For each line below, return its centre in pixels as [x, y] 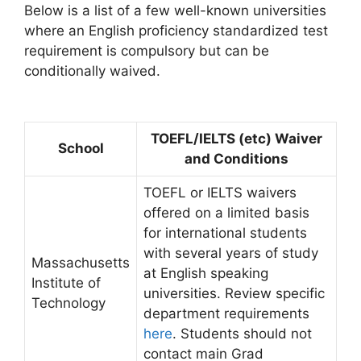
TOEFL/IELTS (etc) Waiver [237, 139]
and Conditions [237, 159]
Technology [68, 303]
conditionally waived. [92, 71]
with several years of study [231, 253]
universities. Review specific [234, 293]
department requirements [226, 313]
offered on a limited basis [226, 213]
